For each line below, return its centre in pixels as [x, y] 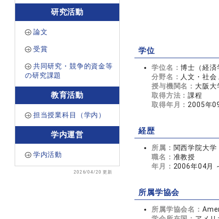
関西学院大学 [195, 148]
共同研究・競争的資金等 [73, 66]
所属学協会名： [177, 209]
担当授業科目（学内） [69, 115]
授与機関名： [174, 86]
